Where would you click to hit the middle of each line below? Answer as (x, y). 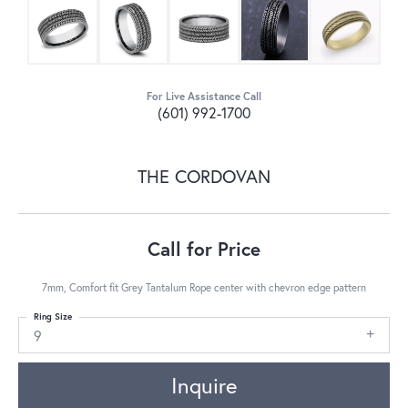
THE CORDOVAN (204, 176)
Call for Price (204, 248)
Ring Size (53, 316)
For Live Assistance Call (204, 96)
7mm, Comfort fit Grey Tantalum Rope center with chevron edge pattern (204, 287)
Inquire (204, 386)
